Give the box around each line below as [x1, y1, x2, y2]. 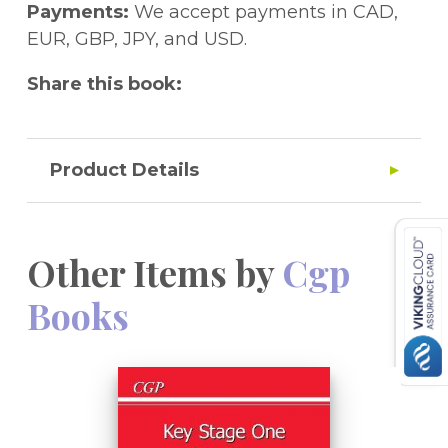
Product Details [49, 159, 199, 182]
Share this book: [27, 73, 182, 96]
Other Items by [27, 248, 282, 297]
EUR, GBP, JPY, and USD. [27, 28, 247, 51]
